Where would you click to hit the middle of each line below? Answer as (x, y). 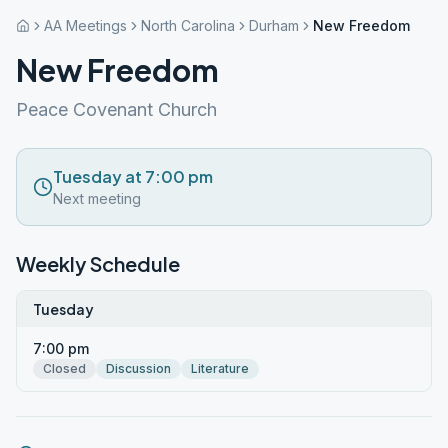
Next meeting (97, 198)
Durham (274, 25)
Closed (64, 368)
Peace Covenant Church (116, 109)
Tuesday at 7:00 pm (133, 176)
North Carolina (188, 25)
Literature (220, 368)
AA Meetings (85, 25)
